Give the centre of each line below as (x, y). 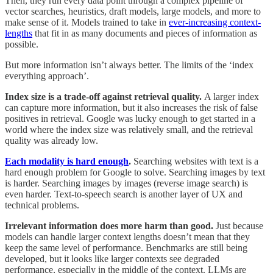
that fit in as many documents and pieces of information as (145, 33)
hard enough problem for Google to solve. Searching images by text (135, 172)
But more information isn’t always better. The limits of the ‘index (129, 65)
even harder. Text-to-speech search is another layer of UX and (124, 194)
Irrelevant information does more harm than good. (110, 225)
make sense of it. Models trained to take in (87, 22)
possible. (22, 44)
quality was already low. (51, 140)
